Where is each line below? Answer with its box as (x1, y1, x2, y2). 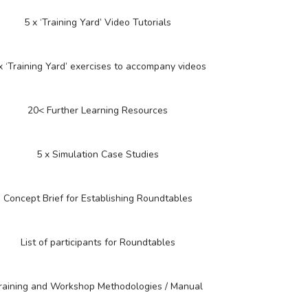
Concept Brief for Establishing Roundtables (3, 192, 192, 205)
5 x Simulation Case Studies (36, 148, 159, 161)
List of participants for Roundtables (20, 236, 175, 249)
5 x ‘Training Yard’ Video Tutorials (24, 16, 171, 29)
